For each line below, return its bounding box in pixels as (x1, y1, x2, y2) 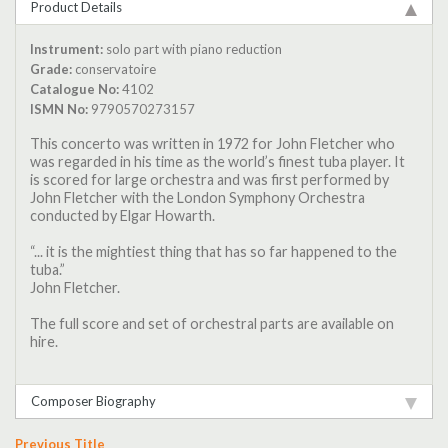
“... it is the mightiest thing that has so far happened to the (30, 243, 398, 261)
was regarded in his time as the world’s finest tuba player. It (30, 153, 406, 171)
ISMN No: (30, 100, 89, 117)
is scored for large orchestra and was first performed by (30, 171, 390, 189)
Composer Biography (31, 392, 156, 409)
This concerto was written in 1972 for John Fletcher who (30, 135, 396, 153)
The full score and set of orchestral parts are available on (30, 315, 395, 333)
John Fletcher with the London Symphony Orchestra (30, 189, 366, 207)
